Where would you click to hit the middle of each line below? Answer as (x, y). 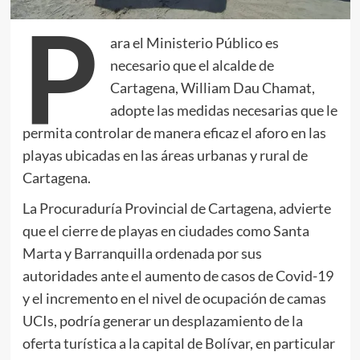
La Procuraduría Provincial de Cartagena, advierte (176, 208)
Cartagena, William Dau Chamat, (212, 87)
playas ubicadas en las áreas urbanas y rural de (165, 155)
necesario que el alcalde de (192, 65)
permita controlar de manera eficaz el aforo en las (174, 132)
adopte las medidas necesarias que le (223, 110)
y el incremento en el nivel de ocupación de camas (174, 298)
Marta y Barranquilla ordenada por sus (142, 253)
